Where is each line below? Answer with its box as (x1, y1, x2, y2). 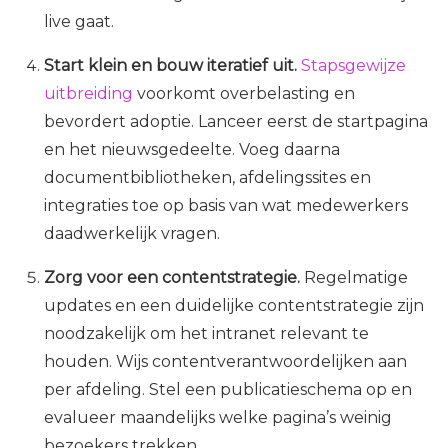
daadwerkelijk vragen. (44, 224, 220, 244)
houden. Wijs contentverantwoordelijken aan (44, 352, 407, 372)
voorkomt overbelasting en (133, 84, 355, 104)
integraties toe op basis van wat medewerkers (44, 196, 408, 216)
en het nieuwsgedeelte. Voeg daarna (44, 140, 340, 160)
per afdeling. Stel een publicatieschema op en (44, 380, 412, 400)
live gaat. (44, 12, 114, 32)
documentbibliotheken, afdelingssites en (44, 168, 371, 188)
